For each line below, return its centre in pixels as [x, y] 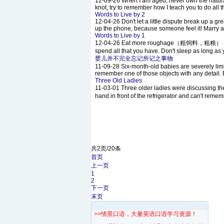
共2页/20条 [106, 148]
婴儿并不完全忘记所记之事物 [134, 58]
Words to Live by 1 [120, 35]
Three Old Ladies [118, 80]
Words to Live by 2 [120, 14]
